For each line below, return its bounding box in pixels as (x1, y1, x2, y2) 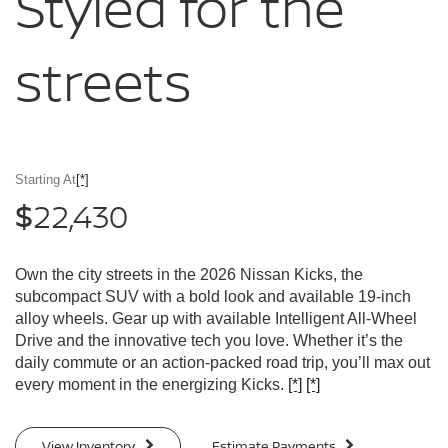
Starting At (15, 172, 76, 188)
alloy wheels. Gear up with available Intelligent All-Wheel (15, 310, 417, 328)
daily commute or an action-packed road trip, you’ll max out (15, 354, 430, 372)
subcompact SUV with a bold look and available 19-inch (15, 288, 411, 306)
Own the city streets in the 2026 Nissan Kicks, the (15, 266, 363, 284)
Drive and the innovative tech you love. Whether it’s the (15, 332, 403, 350)
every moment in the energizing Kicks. (15, 376, 288, 394)
